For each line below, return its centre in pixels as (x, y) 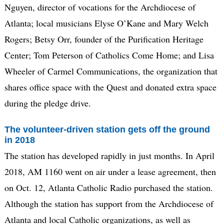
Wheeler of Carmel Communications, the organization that (111, 71)
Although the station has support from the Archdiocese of (109, 204)
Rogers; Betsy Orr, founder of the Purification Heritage (104, 39)
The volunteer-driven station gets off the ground (107, 129)
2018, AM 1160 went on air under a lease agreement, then (110, 172)
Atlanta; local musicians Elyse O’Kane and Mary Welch (106, 23)
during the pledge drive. (47, 103)
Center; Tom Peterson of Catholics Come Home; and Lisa (109, 55)
